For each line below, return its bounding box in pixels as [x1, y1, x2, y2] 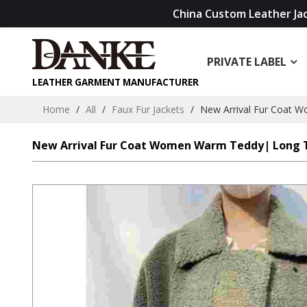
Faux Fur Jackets [111, 103, 184, 116]
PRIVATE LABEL [206, 54, 286, 69]
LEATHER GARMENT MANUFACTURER [32, 75, 199, 88]
